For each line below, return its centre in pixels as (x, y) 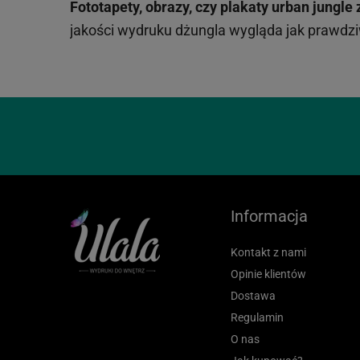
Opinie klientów (268, 274)
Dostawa (253, 296)
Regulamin (257, 317)
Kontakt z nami (268, 252)
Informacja (269, 216)
